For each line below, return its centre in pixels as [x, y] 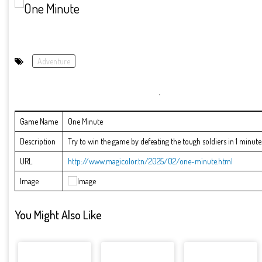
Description [38, 142]
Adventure [54, 61]
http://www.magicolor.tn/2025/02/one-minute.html [150, 161]
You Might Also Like [58, 214]
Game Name [39, 122]
